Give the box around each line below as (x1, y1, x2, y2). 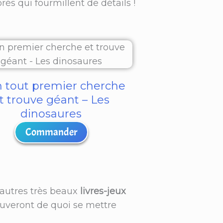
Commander (25, 125, 77, 139)
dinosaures (20, 107, 82, 121)
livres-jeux (80, 186, 126, 197)
